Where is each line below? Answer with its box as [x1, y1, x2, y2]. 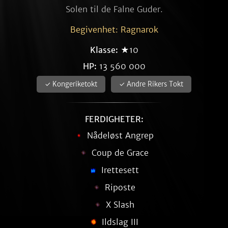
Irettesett [101, 165, 139, 175]
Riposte [105, 182, 135, 192]
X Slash [106, 199, 134, 210]
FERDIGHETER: [84, 114, 144, 124]
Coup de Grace [92, 148, 149, 158]
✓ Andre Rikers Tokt [119, 80, 183, 89]
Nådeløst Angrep [87, 130, 154, 140]
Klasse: [90, 45, 118, 55]
